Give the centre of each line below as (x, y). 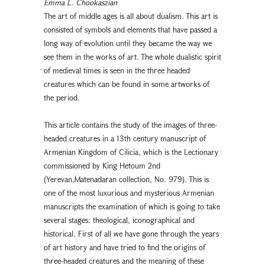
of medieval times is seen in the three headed (117, 70)
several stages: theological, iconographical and (119, 220)
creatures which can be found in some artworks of (127, 84)
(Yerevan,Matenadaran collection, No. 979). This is (126, 179)
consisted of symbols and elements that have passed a (130, 29)
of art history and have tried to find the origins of (125, 247)
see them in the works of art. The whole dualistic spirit (132, 56)
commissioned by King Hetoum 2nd (102, 165)
